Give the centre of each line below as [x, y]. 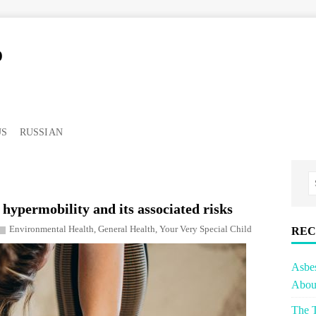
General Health [127, 229]
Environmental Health [51, 229]
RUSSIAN [41, 132]
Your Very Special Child [206, 229]
